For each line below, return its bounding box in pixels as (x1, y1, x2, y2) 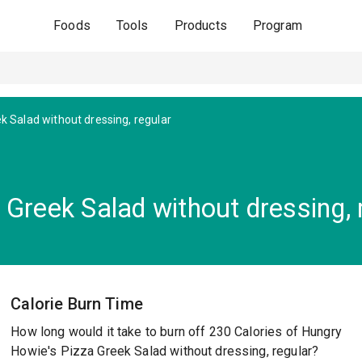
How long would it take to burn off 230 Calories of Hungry (11, 324, 342, 339)
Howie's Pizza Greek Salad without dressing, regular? (11, 343, 319, 359)
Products (174, 18, 227, 33)
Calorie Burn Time (11, 294, 143, 314)
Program (252, 18, 302, 33)
